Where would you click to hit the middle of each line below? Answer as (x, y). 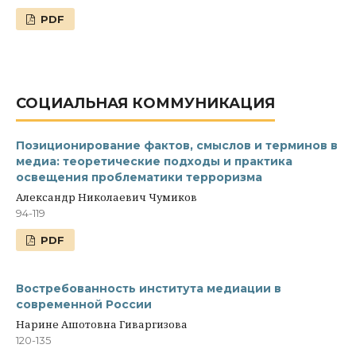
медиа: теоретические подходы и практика (154, 162)
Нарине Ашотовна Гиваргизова (102, 325)
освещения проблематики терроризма (139, 178)
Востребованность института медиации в (149, 289)
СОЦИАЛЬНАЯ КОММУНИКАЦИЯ (145, 104)
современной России (84, 305)
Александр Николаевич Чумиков (106, 197)
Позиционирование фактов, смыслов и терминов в (177, 146)
